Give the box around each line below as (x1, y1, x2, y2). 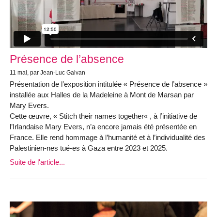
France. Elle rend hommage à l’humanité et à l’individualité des (10, 133, 205, 141)
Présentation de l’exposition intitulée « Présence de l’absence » (10, 79, 207, 88)
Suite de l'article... (10, 158, 65, 167)
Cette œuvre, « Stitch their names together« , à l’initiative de (10, 111, 197, 120)
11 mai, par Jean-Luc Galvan (10, 69, 85, 76)
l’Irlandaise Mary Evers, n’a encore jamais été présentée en (10, 122, 197, 131)
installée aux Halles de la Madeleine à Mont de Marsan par (10, 90, 194, 99)
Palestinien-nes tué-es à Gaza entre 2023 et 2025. (10, 143, 168, 152)
